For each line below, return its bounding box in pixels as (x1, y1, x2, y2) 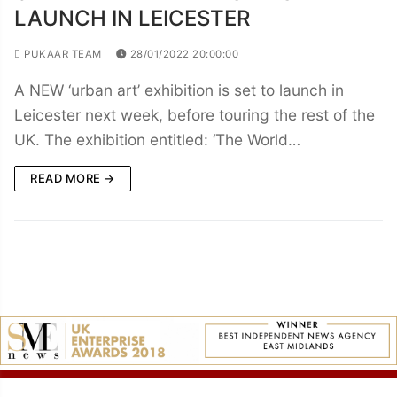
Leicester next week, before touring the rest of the (14, 105, 375, 124)
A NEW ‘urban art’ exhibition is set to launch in (14, 80, 344, 99)
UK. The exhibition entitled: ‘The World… (14, 129, 300, 149)
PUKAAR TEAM (20, 47, 102, 60)
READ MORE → (30, 170, 115, 185)
